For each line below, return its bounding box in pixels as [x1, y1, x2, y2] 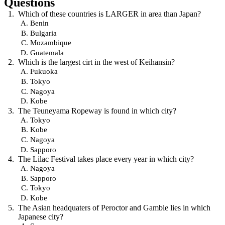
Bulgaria [30, 28, 57, 37]
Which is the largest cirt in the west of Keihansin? [18, 58, 175, 67]
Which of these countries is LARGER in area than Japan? [18, 10, 201, 18]
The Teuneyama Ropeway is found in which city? [18, 106, 176, 115]
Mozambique [30, 38, 71, 47]
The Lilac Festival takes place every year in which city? [18, 155, 194, 164]
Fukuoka [30, 67, 58, 76]
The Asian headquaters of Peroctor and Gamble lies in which [18, 203, 210, 212]
